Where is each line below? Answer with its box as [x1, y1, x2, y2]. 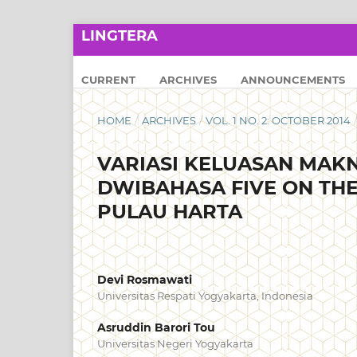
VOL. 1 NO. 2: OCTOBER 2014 [206, 114, 351, 127]
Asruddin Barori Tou [97, 320, 215, 335]
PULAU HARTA [97, 200, 242, 223]
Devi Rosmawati [97, 273, 192, 287]
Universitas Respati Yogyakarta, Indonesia [97, 289, 313, 302]
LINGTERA [81, 27, 158, 45]
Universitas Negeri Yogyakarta [97, 337, 253, 351]
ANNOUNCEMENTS [241, 73, 345, 86]
